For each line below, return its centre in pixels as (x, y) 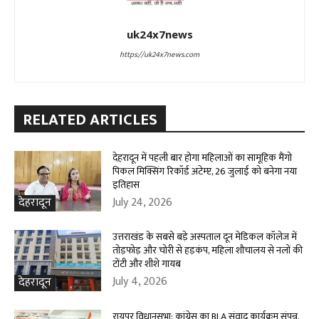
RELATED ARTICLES (90, 120)
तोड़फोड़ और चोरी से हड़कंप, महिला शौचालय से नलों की (208, 251)
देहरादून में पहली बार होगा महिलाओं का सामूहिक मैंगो (203, 157)
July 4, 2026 (140, 282)
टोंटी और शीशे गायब (147, 264)
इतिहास (126, 184)
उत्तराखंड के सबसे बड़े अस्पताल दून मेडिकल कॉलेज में (205, 237)
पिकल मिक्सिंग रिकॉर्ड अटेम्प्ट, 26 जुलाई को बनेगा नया (205, 171)
